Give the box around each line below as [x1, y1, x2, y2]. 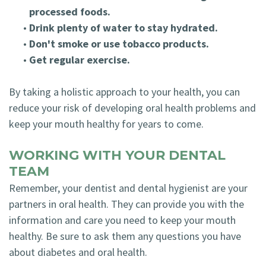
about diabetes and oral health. [9, 245, 147, 259]
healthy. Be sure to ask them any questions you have [9, 229, 241, 243]
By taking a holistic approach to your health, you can [9, 85, 240, 99]
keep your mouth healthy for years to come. [9, 117, 204, 131]
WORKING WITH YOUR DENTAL [9, 147, 226, 163]
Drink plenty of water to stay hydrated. [29, 21, 218, 34]
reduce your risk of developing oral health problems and [9, 101, 256, 115]
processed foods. [29, 5, 110, 18]
